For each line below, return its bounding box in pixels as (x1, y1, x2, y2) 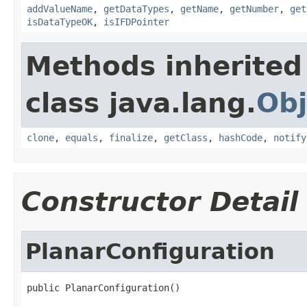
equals (65, 132, 98, 143)
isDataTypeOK (27, 16, 93, 27)
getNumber (230, 3, 279, 14)
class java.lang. (25, 87, 256, 119)
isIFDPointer (103, 16, 169, 27)
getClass (164, 132, 208, 143)
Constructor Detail (21, 186, 298, 217)
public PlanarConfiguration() (27, 282, 180, 293)
